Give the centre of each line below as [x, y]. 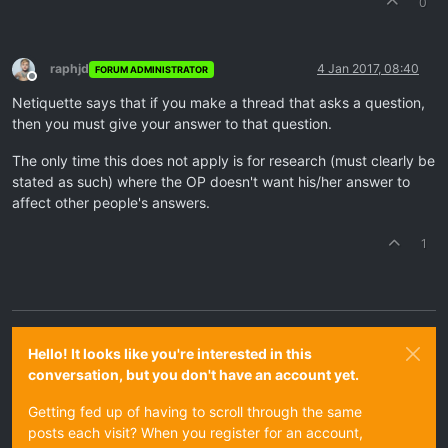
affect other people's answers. [111, 203]
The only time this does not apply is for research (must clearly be [223, 161]
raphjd [69, 69]
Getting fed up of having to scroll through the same [195, 412]
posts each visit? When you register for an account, [195, 433]
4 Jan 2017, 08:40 [368, 69]
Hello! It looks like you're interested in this [170, 354]
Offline [49, 84]
